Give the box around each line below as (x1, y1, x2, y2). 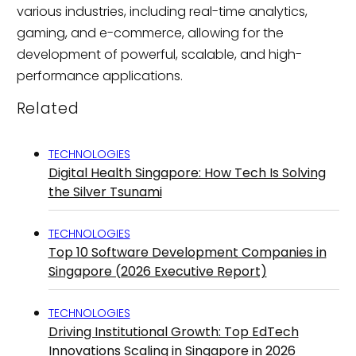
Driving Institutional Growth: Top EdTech (48, 322, 299, 341)
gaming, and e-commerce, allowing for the (16, 24, 284, 43)
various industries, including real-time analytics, (16, 2, 308, 21)
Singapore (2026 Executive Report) (48, 261, 267, 281)
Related (16, 98, 79, 120)
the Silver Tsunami (48, 182, 162, 201)
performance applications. (16, 67, 183, 86)
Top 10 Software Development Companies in (48, 242, 327, 261)
